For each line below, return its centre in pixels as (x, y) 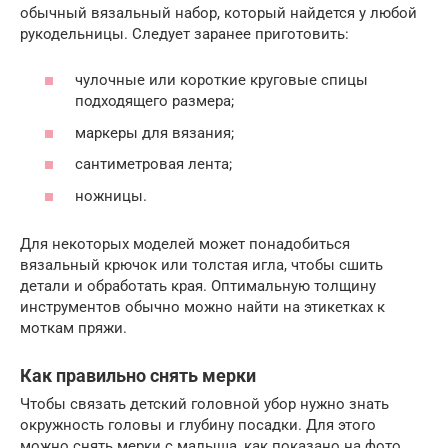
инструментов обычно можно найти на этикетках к (202, 306)
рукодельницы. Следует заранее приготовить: (184, 33)
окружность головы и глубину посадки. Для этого (198, 424)
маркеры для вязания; (154, 132)
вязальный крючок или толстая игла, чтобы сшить (201, 264)
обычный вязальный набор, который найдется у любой (218, 12)
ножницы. (111, 195)
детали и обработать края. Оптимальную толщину (198, 285)
